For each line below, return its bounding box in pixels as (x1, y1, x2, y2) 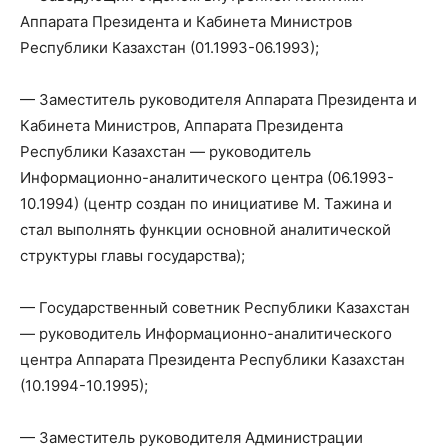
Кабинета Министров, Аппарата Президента (20, 115, 343, 135)
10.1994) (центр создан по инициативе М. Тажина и (20, 193, 392, 213)
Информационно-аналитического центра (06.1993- (20, 167, 394, 187)
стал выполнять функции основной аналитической (20, 219, 391, 239)
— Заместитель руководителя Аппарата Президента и (20, 89, 417, 109)
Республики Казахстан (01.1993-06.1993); (20, 37, 319, 57)
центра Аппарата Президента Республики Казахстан (20, 349, 405, 369)
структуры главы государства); (20, 245, 245, 265)
